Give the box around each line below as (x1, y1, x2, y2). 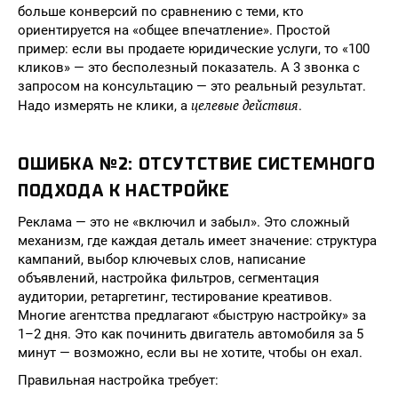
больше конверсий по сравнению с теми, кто (18, 4, 304, 20)
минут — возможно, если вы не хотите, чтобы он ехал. (18, 345, 362, 361)
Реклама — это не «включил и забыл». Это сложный (18, 214, 350, 230)
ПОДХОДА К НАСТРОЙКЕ (18, 180, 230, 201)
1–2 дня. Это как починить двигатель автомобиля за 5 (18, 326, 363, 342)
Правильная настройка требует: (18, 372, 219, 388)
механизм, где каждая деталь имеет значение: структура (18, 233, 377, 249)
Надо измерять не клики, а (18, 98, 191, 114)
